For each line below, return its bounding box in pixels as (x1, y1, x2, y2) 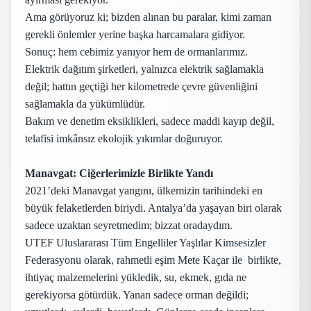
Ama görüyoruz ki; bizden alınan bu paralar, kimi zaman (25, 11, 271, 23)
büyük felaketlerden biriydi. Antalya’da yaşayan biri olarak (25, 202, 282, 214)
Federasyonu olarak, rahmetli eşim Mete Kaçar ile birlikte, (25, 254, 281, 266)
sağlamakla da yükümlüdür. (25, 98, 145, 110)
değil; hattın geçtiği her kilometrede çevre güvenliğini (25, 81, 258, 92)
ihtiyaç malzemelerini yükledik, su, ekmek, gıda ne (25, 271, 246, 283)
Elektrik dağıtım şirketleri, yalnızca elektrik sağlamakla (25, 63, 264, 75)
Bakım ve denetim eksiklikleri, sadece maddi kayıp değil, (25, 115, 274, 127)
